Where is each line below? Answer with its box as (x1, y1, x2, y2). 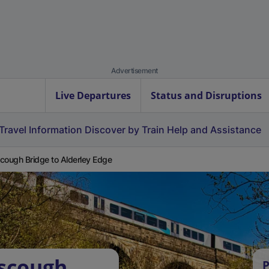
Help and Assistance (167, 124, 261, 136)
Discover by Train (85, 124, 165, 136)
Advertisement (111, 66, 158, 75)
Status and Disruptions (151, 89, 262, 102)
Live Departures (55, 89, 131, 102)
